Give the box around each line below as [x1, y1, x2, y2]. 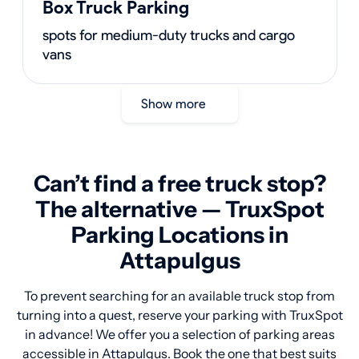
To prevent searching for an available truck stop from [24, 288, 335, 304]
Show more [147, 95, 206, 111]
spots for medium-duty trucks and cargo [42, 26, 295, 44]
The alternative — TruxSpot [34, 196, 325, 223]
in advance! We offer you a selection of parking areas [24, 326, 335, 342]
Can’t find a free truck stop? [33, 170, 326, 197]
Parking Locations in [71, 221, 288, 248]
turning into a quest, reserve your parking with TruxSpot [16, 307, 343, 323]
